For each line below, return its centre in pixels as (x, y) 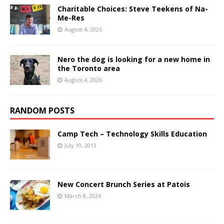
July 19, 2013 (80, 145)
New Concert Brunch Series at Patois (124, 184)
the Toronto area (89, 68)
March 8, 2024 (83, 195)
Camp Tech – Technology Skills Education (132, 133)
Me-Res (71, 17)
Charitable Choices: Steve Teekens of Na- (133, 8)
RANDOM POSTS (42, 110)
